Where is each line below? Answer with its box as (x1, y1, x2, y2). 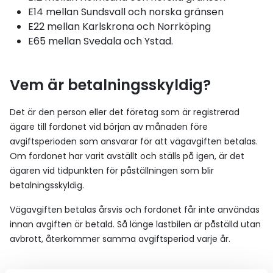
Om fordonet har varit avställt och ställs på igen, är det (10, 150, 244, 162)
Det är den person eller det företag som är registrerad (10, 106, 239, 118)
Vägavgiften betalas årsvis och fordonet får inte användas (10, 204, 260, 216)
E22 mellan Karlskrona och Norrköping (28, 19, 213, 34)
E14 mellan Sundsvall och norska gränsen (28, 5, 226, 19)
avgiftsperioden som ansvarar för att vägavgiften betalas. (10, 135, 258, 147)
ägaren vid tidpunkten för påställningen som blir (10, 165, 214, 177)
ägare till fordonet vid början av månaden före (10, 121, 208, 133)
